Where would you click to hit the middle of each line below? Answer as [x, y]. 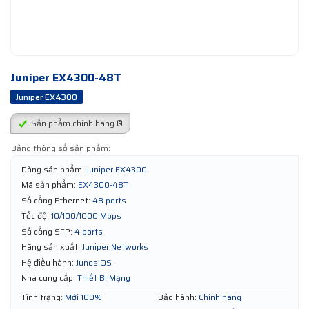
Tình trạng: [42, 297]
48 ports [109, 200]
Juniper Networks [115, 247]
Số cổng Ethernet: [56, 200]
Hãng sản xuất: [51, 247]
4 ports [89, 231]
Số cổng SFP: [47, 231]
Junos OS [94, 262]
